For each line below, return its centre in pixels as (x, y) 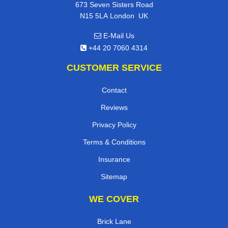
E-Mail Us (118, 35)
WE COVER (114, 199)
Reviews (114, 107)
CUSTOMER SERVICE (114, 67)
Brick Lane (114, 221)
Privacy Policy (114, 124)
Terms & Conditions (114, 142)
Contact (114, 90)
